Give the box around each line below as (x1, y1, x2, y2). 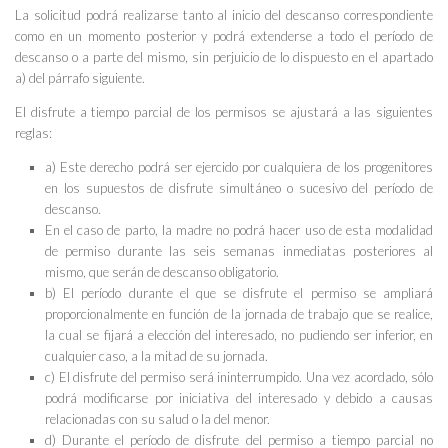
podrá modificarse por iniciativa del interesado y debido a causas (45, 390, 433, 407)
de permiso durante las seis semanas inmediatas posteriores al (45, 243, 433, 260)
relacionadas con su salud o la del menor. (45, 411, 270, 428)
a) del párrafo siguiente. (15, 70, 145, 86)
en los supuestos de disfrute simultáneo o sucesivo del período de (45, 180, 433, 197)
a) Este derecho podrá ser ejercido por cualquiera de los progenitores (45, 159, 433, 176)
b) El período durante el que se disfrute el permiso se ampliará (45, 285, 433, 302)
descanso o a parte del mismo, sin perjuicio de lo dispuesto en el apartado (15, 49, 433, 65)
